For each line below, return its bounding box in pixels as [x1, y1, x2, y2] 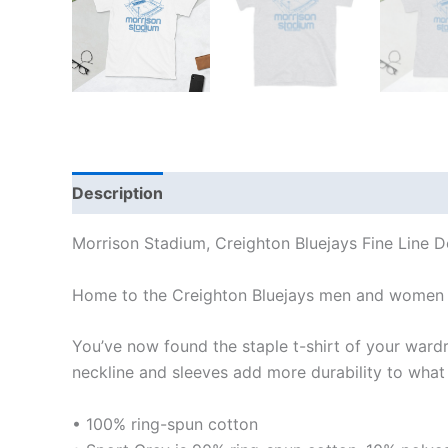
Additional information [184, 183, 358, 203]
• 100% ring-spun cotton [72, 413, 258, 434]
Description [72, 183, 163, 203]
